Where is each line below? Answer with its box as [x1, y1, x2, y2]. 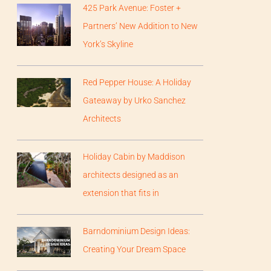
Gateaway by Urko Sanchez [83, 95, 186, 105]
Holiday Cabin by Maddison [83, 151, 186, 162]
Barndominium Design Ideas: [83, 226, 191, 236]
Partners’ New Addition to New [83, 21, 198, 31]
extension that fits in [83, 188, 160, 198]
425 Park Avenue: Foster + [83, 2, 181, 13]
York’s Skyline [83, 39, 134, 49]
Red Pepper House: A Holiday [83, 77, 192, 87]
